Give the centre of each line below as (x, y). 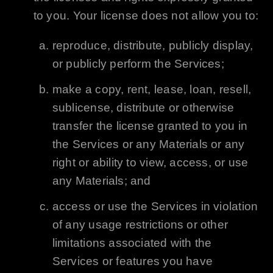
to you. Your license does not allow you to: (146, 15)
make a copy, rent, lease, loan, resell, (152, 90)
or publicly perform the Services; (138, 64)
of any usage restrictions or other (140, 225)
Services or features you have (133, 261)
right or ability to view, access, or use (150, 163)
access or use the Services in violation (155, 207)
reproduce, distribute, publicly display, (153, 46)
